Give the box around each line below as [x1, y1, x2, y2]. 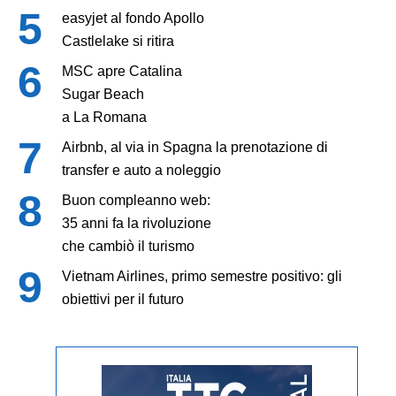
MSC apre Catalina [62, 63, 182, 79]
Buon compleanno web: [62, 192, 210, 208]
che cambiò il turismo [62, 238, 194, 254]
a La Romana [62, 109, 147, 125]
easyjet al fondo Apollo [62, 10, 204, 26]
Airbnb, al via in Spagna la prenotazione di [62, 139, 328, 155]
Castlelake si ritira [62, 33, 174, 49]
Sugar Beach [62, 86, 144, 102]
